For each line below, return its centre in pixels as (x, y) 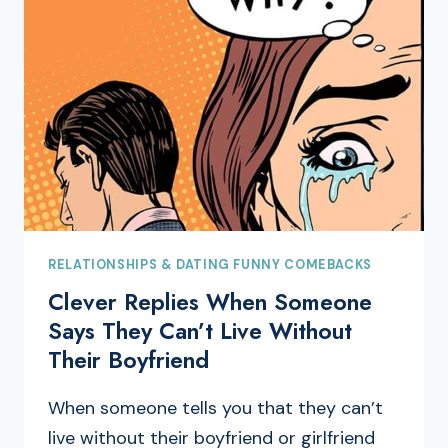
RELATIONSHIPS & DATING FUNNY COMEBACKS (210, 264)
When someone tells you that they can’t (215, 408)
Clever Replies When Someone (210, 302)
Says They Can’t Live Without (200, 331)
